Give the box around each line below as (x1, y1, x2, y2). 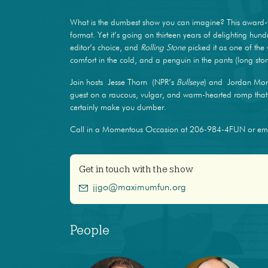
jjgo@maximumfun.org (92, 182, 186, 193)
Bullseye (176, 78, 204, 87)
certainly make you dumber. (70, 103, 166, 112)
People (70, 223, 109, 237)
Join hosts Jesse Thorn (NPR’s (70, 78, 176, 87)
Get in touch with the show (79, 163, 193, 175)
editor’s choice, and (70, 43, 141, 52)
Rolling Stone (141, 43, 185, 52)
